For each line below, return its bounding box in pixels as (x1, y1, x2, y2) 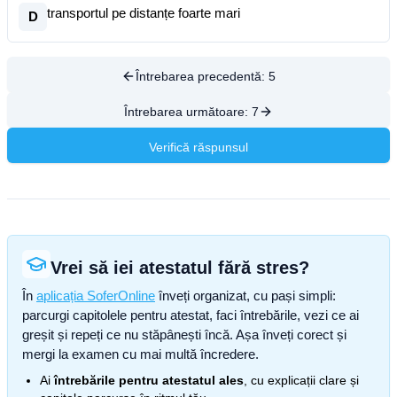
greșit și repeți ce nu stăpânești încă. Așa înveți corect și (22, 327, 346, 342)
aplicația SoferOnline (36, 288, 155, 303)
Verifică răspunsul (149, 140, 248, 154)
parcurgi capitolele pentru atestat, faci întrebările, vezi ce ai (22, 307, 359, 323)
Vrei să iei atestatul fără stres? (51, 258, 309, 277)
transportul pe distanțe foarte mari (47, 5, 240, 20)
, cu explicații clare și (244, 373, 359, 387)
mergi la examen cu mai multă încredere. (22, 346, 259, 362)
